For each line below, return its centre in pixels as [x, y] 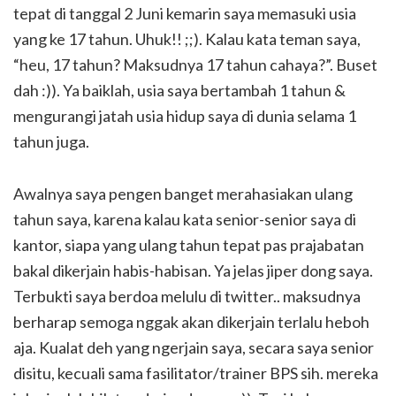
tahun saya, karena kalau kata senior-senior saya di [185, 220]
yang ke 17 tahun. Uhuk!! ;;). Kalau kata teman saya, [187, 39]
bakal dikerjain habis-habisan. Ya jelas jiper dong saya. [193, 271]
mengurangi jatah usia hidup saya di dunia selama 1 [185, 116]
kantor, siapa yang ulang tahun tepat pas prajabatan [189, 245]
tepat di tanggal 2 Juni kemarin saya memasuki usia [185, 14]
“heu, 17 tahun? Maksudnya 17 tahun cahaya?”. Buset [195, 65]
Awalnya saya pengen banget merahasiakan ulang [183, 194]
